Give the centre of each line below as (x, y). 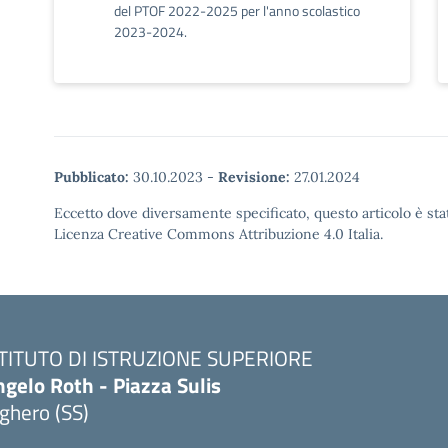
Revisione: (254, 176)
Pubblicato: (91, 176)
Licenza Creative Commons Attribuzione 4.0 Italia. (218, 233)
